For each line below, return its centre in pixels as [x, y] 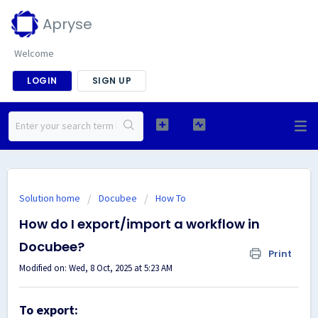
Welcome [34, 53]
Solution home [51, 198]
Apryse [67, 24]
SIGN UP [111, 81]
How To [171, 198]
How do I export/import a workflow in [139, 224]
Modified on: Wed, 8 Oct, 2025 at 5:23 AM [96, 268]
